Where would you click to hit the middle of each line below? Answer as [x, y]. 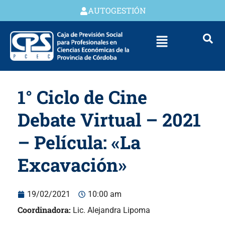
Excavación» [72, 165]
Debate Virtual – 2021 [109, 120]
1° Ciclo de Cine [82, 97]
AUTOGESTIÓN [117, 10]
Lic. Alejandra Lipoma [111, 210]
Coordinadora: [45, 210]
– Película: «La [79, 142]
